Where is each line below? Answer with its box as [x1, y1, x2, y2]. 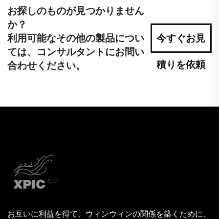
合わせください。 [7, 60, 86, 71]
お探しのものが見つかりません [7, 5, 144, 16]
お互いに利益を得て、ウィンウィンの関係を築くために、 [7, 209, 211, 218]
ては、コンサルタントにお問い [7, 46, 144, 57]
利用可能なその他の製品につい [7, 32, 144, 44]
